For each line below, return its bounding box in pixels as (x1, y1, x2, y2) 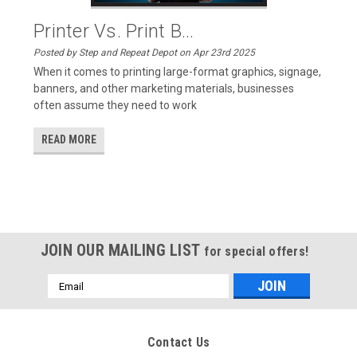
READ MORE (41, 133, 97, 146)
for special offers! (204, 244, 309, 259)
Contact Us (147, 335, 210, 350)
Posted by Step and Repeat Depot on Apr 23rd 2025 (33, 47, 256, 58)
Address (47, 292, 90, 304)
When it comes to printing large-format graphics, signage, (33, 65, 322, 78)
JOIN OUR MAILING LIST (40, 241, 205, 260)
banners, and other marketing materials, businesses (33, 82, 295, 95)
